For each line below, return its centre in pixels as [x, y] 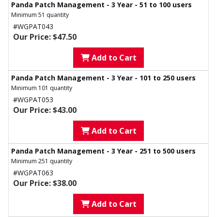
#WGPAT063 [33, 173]
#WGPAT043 [33, 27]
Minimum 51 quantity [40, 15]
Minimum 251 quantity [42, 161]
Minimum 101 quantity [42, 88]
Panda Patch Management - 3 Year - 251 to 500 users [103, 151]
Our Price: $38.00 [45, 183]
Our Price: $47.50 [45, 37]
